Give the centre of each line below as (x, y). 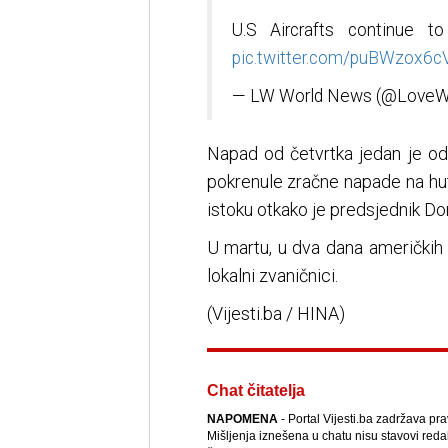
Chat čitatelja (255, 391)
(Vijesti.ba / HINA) (275, 314)
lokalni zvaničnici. (272, 276)
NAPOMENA (242, 419)
